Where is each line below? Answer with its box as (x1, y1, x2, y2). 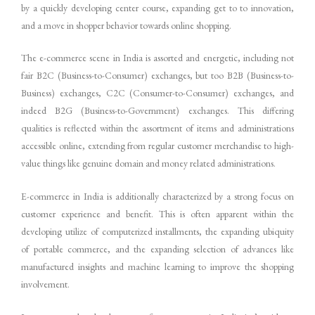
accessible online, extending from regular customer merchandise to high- (21, 139, 294, 153)
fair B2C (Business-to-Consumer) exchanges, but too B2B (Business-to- (21, 69, 294, 82)
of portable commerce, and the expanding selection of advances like (21, 243, 294, 256)
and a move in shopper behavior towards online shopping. (21, 18, 231, 32)
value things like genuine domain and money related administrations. (21, 157, 276, 170)
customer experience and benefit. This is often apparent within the (21, 207, 294, 221)
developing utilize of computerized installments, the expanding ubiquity (21, 225, 294, 238)
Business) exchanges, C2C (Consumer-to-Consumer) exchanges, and (21, 86, 294, 100)
